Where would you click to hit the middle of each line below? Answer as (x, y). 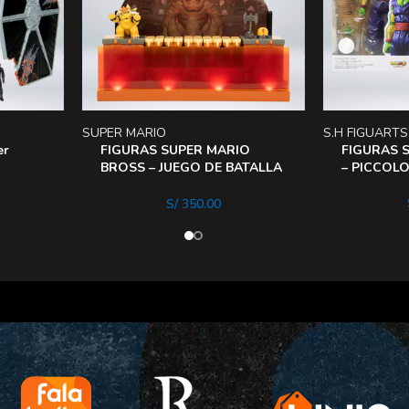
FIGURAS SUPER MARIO (175, 150)
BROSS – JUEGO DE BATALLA (191, 168)
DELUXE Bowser (150, 185)
